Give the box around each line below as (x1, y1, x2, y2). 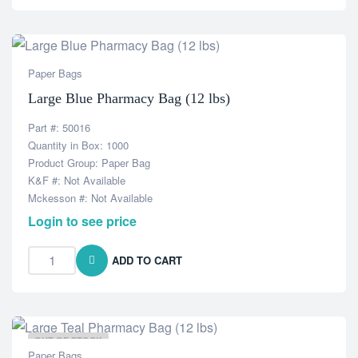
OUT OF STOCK (34, 334, 102, 346)
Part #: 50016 (28, 120, 90, 135)
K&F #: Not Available (28, 173, 125, 188)
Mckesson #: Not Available (28, 190, 153, 205)
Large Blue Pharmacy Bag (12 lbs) (28, 90, 230, 106)
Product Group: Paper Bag (28, 155, 150, 170)
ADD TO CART (112, 253, 182, 268)
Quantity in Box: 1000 (28, 137, 129, 153)
